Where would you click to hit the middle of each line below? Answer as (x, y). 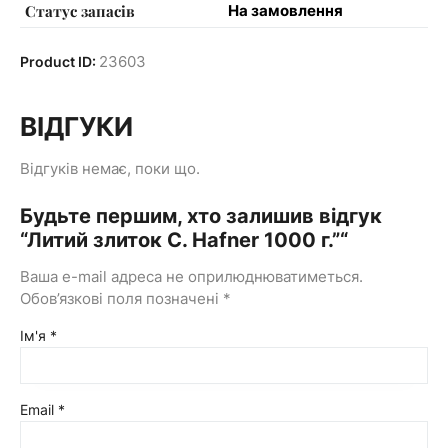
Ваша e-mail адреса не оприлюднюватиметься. (191, 276)
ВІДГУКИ (76, 126)
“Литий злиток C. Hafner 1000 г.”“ (184, 239)
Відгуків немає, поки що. (110, 168)
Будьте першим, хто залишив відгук (201, 215)
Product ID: (59, 62)
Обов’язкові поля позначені (121, 298)
